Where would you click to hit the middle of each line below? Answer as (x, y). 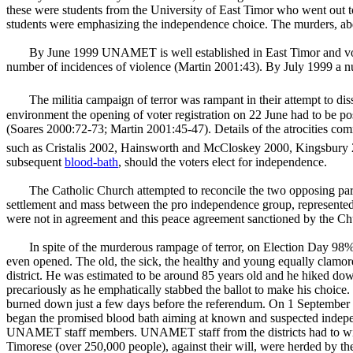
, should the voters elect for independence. (223, 162)
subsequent (35, 162)
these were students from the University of (113, 10)
